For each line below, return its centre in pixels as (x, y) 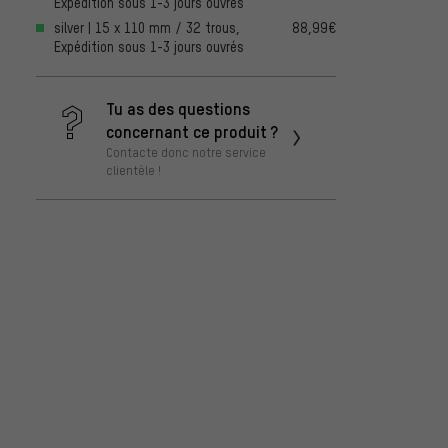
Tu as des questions (178, 108)
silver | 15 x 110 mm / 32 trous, (147, 28)
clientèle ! (133, 170)
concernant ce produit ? (192, 131)
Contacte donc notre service (186, 152)
